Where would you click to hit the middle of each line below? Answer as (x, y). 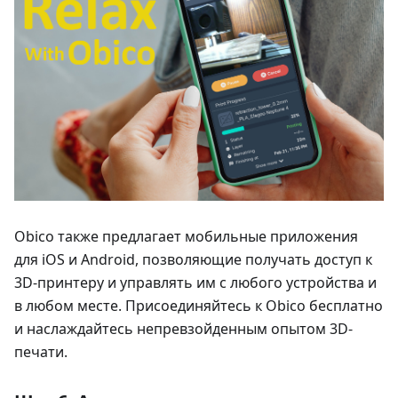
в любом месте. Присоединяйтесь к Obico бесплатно (199, 306)
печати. (41, 352)
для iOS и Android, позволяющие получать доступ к (193, 260)
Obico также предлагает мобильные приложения (186, 237)
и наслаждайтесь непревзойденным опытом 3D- (183, 329)
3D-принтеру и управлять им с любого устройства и (195, 283)
